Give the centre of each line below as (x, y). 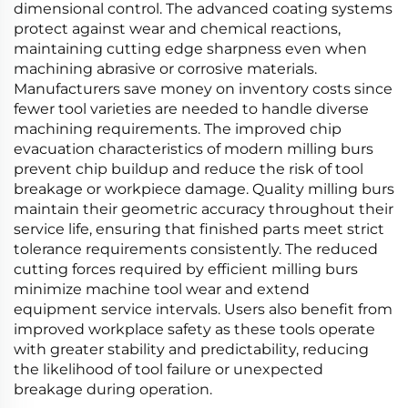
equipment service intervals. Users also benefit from (203, 309)
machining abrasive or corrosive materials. (165, 69)
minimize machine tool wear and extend (162, 289)
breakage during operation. (113, 389)
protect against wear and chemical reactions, (177, 29)
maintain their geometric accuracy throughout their (204, 209)
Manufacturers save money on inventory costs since (203, 89)
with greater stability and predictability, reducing (191, 349)
